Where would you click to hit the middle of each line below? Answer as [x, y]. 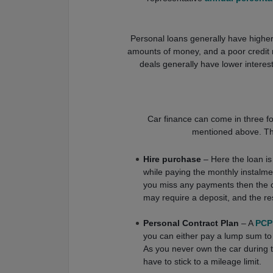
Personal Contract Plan [192, 223]
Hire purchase [173, 159]
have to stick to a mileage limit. [202, 262]
